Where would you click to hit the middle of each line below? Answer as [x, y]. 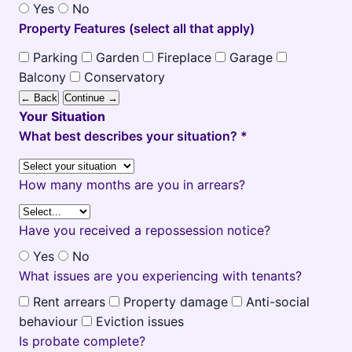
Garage [251, 57]
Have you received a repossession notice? [145, 230]
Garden [117, 57]
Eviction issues [140, 321]
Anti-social [278, 302]
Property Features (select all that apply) [137, 28]
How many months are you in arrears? [132, 185]
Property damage [176, 302]
